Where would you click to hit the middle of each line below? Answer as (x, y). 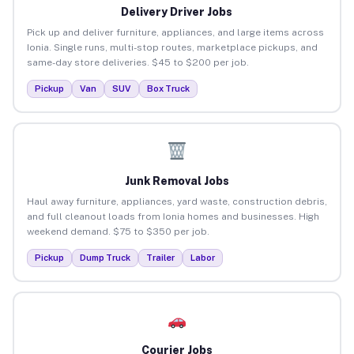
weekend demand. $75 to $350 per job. (118, 231)
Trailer (160, 257)
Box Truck (168, 88)
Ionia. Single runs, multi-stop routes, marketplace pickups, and (172, 47)
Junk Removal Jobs (177, 181)
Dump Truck (105, 257)
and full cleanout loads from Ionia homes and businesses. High (173, 216)
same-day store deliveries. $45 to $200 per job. (137, 62)
